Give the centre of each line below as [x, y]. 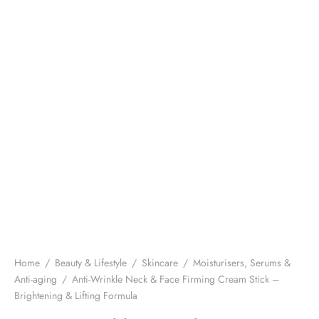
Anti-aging [36, 279]
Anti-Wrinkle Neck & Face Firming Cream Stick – [174, 279]
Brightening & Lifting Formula [76, 296]
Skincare [160, 263]
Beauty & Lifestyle [91, 263]
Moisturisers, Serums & [242, 263]
